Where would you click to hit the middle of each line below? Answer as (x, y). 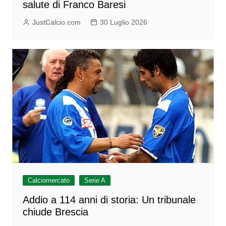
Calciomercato (48, 180)
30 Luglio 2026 (123, 22)
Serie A (95, 180)
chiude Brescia (55, 212)
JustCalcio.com (56, 22)
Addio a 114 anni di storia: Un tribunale (109, 200)
